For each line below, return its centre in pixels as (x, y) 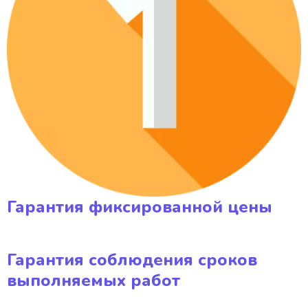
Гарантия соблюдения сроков (132, 260)
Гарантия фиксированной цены (140, 207)
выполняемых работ (93, 280)
